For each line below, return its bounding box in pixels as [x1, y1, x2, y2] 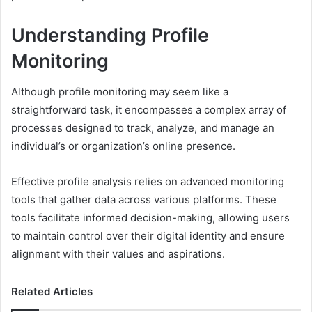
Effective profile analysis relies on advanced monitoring [11, 175, 284, 189]
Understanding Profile [11, 23, 209, 47]
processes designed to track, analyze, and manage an [11, 121, 274, 135]
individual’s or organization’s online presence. [11, 139, 235, 153]
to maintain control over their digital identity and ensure [11, 229, 285, 243]
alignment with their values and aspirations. [11, 247, 225, 261]
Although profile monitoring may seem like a [11, 85, 228, 99]
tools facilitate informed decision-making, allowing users [11, 211, 290, 225]
